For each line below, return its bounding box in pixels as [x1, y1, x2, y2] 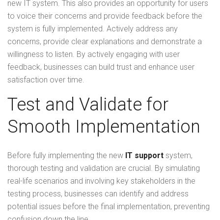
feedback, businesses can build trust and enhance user [7, 62, 194, 72]
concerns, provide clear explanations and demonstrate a [7, 37, 202, 47]
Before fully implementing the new [7, 151, 125, 161]
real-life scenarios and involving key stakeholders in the [7, 176, 195, 186]
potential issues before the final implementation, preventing [7, 202, 210, 212]
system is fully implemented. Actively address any [7, 24, 178, 34]
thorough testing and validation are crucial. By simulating [7, 164, 200, 173]
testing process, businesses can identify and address [7, 189, 189, 199]
